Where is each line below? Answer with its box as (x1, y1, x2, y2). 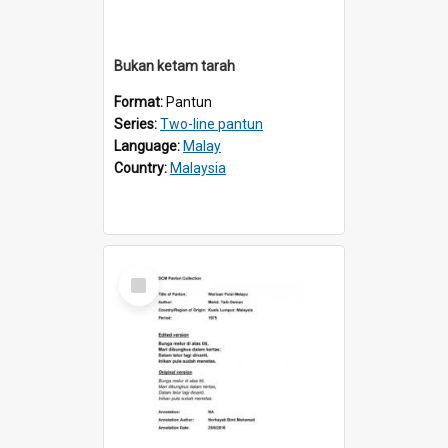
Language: (114, 137, 183, 154)
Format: (114, 93, 166, 110)
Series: (114, 115, 160, 132)
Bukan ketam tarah (114, 57, 235, 74)
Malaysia (170, 159, 226, 176)
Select (123, 264, 166, 283)
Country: (114, 159, 170, 176)
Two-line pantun (160, 115, 263, 132)
